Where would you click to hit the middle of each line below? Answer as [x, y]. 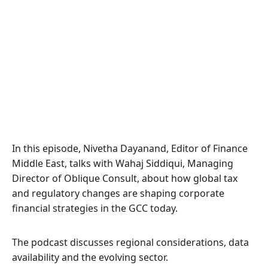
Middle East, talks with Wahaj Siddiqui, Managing [123, 163]
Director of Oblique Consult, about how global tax [125, 178]
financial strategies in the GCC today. [95, 208]
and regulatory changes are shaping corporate [118, 193]
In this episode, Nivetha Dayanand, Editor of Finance [130, 148]
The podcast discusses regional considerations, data [130, 242]
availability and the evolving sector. [90, 257]
